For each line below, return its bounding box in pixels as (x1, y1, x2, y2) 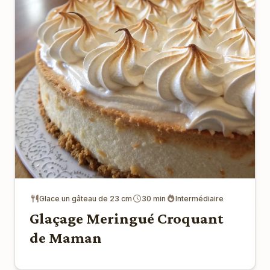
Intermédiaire (175, 193, 224, 203)
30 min (142, 193, 166, 203)
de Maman (30, 228, 102, 246)
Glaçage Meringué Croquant (30, 209, 224, 227)
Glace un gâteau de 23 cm (39, 193, 132, 203)
